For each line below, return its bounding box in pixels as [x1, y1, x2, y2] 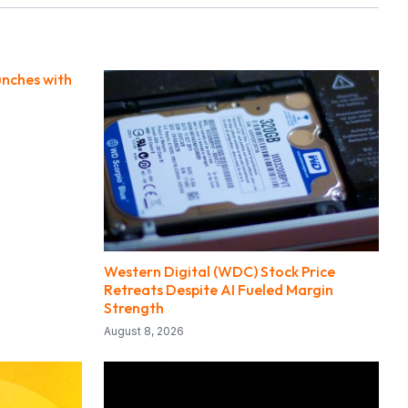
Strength [104, 299, 164, 318]
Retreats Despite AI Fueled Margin [104, 280, 333, 300]
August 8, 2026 [104, 324, 184, 339]
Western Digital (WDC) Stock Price [104, 262, 335, 281]
